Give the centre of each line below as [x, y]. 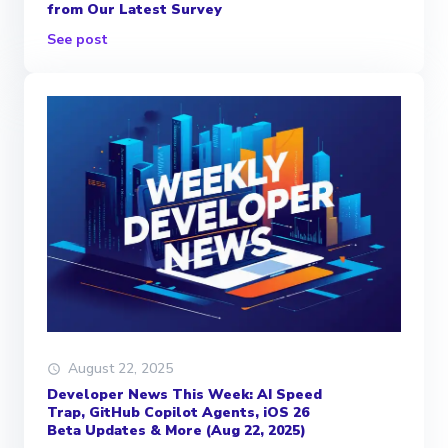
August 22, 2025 [120, 369]
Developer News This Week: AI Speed [184, 395]
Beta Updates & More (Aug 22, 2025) [176, 431]
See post [77, 40]
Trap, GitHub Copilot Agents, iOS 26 [178, 413]
